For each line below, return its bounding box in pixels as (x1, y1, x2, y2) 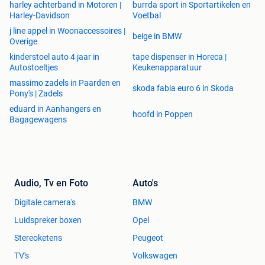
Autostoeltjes (9, 63, 58, 72)
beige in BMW (132, 31, 182, 41)
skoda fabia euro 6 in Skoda (132, 83, 234, 93)
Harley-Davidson (9, 11, 70, 20)
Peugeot (132, 233, 163, 243)
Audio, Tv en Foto (14, 177, 88, 189)
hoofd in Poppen (132, 109, 193, 119)
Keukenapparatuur (132, 63, 202, 72)
